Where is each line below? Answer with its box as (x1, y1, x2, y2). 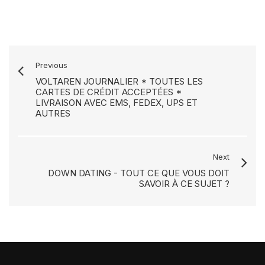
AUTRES (35, 108, 70, 119)
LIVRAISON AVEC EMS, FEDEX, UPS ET (35, 97, 198, 108)
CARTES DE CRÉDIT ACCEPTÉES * (35, 86, 182, 98)
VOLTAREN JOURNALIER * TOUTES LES (35, 76, 203, 87)
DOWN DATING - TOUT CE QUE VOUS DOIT (48, 167, 230, 179)
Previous (35, 60, 67, 70)
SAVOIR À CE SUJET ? (139, 178, 230, 189)
